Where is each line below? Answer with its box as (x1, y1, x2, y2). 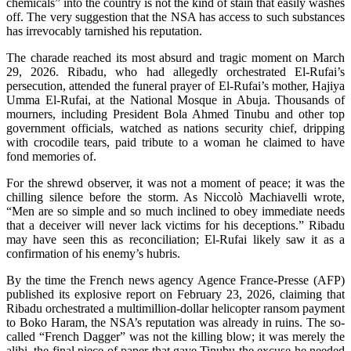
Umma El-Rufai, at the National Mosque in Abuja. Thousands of (6, 92, 345, 107)
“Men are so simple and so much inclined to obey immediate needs (6, 204, 345, 218)
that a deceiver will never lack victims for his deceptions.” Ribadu (6, 218, 345, 232)
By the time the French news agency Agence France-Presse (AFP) (6, 273, 345, 287)
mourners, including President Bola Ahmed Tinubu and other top (6, 107, 345, 121)
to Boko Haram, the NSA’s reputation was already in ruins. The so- (6, 315, 345, 329)
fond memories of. (6, 149, 96, 163)
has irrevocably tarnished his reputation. (6, 24, 202, 38)
